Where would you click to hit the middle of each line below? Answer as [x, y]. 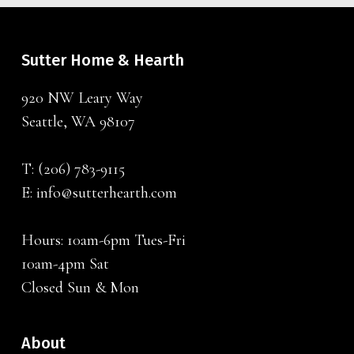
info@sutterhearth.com [106, 193]
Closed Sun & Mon [80, 288]
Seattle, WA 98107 [78, 122]
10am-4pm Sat [65, 264]
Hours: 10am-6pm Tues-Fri [103, 240]
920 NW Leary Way [82, 98]
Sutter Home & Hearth [102, 60]
